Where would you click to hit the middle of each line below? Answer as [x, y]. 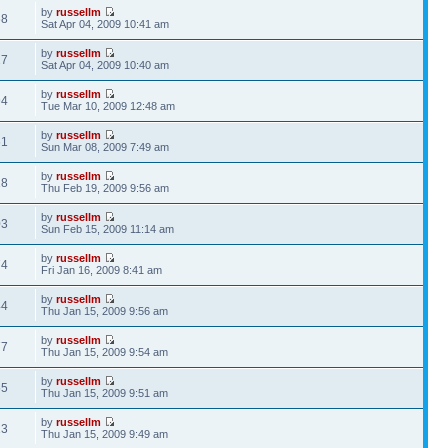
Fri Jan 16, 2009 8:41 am [102, 270]
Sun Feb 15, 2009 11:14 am [108, 229]
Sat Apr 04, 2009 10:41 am [105, 24]
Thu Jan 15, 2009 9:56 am [105, 311]
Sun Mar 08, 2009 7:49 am [105, 147]
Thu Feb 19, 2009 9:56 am [105, 188]
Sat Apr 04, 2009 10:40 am [105, 65]
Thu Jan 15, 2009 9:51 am [105, 393]
